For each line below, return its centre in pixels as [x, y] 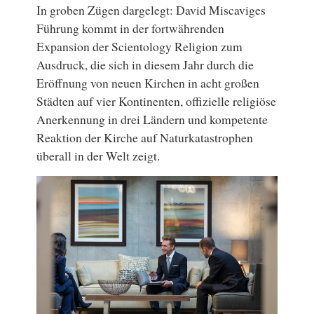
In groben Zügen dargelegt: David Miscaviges [151, 10]
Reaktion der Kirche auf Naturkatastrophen [145, 138]
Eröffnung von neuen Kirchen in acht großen [148, 83]
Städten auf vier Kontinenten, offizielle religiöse [157, 101]
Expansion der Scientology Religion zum [140, 47]
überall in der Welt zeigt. [98, 156]
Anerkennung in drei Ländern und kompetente [152, 120]
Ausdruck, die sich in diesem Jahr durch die [145, 65]
